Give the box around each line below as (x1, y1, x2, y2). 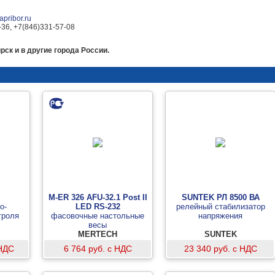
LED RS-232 (75, 202, 120, 211)
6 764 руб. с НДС (63, 244, 132, 254)
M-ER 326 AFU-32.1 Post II (48, 193, 147, 202)
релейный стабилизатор (176, 202, 265, 211)
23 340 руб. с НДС (184, 244, 257, 254)
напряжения (198, 211, 242, 220)
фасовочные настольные (51, 211, 144, 220)
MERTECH (78, 230, 117, 239)
